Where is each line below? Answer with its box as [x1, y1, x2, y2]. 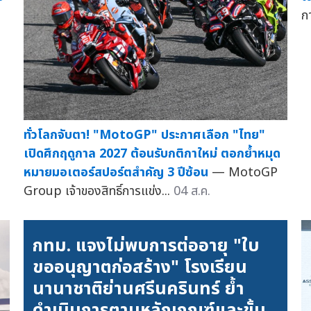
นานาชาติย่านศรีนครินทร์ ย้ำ [33, 276, 245, 303]
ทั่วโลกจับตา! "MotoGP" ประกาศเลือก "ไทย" [23, 126, 265, 144]
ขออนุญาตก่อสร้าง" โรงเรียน [33, 254, 248, 281]
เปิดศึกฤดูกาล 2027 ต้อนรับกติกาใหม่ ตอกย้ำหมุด [23, 144, 280, 163]
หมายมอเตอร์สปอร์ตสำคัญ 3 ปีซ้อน [23, 163, 208, 182]
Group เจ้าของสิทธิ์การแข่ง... [23, 182, 174, 201]
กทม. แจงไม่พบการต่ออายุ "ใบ [33, 233, 260, 260]
